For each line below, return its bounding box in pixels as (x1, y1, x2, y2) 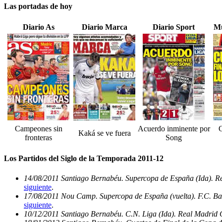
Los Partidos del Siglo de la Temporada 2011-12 (4, 154, 164, 163)
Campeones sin (14, 124, 62, 133)
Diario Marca (81, 23, 127, 32)
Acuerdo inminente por (137, 124, 210, 133)
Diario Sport (153, 23, 195, 32)
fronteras (25, 133, 52, 142)
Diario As (22, 23, 55, 32)
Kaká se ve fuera (78, 129, 131, 138)
